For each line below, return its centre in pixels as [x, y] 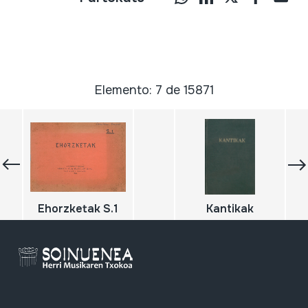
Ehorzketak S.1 [78, 209]
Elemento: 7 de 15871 [154, 90]
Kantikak [230, 209]
